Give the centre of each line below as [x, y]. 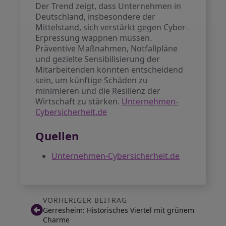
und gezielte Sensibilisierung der [98, 59]
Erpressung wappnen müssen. [94, 38]
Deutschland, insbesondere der [96, 17]
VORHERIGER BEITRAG [85, 200]
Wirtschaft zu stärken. [79, 101]
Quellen [57, 136]
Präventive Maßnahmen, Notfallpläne [107, 48]
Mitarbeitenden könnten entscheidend [109, 70]
